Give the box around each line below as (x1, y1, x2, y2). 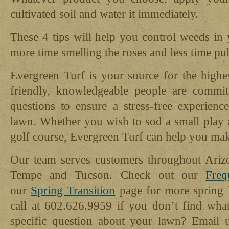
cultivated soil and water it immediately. (10, 7, 198, 20)
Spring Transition (31, 184, 116, 197)
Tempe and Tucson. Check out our (10, 168, 206, 181)
